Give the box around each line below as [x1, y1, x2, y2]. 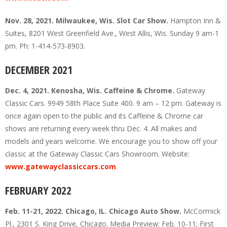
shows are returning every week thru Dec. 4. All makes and [5, 124, 197, 134]
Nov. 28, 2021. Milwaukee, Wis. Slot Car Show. [5, 16, 170, 26]
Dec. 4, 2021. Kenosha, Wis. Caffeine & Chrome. [5, 86, 176, 96]
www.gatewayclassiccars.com [5, 162, 116, 172]
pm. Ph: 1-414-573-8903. [5, 41, 85, 51]
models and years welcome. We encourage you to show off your [5, 136, 217, 146]
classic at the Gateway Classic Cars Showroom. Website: [5, 149, 190, 159]
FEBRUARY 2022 [5, 182, 71, 198]
